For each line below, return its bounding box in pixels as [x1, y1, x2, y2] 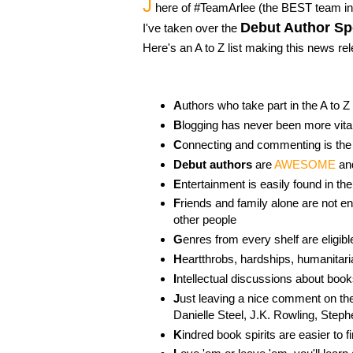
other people [173, 213, 236, 227]
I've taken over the [143, 21, 240, 35]
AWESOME [273, 157, 336, 171]
